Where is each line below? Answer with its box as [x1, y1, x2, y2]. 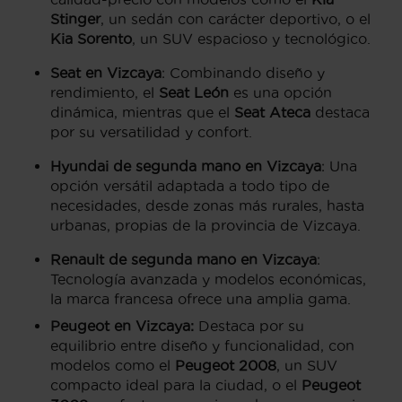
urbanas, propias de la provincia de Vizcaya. [50, 216, 361, 233]
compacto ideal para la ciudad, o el [50, 376, 301, 393]
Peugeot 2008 [175, 356, 276, 373]
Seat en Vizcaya [50, 64, 162, 81]
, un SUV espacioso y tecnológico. [132, 30, 371, 47]
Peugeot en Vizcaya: [50, 317, 194, 334]
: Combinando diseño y [162, 64, 325, 81]
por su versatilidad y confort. [50, 123, 252, 140]
